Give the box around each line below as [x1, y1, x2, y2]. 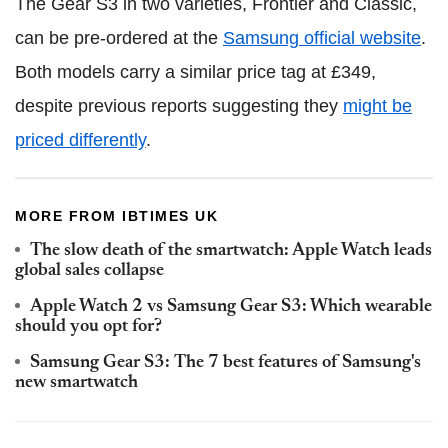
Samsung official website [223, 27, 421, 48]
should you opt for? [15, 317, 162, 336]
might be [343, 95, 412, 116]
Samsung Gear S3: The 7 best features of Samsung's [30, 353, 421, 372]
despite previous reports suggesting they [15, 95, 343, 116]
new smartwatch [15, 373, 138, 392]
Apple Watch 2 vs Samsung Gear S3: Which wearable [30, 297, 432, 316]
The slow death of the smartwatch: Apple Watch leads [30, 241, 432, 260]
